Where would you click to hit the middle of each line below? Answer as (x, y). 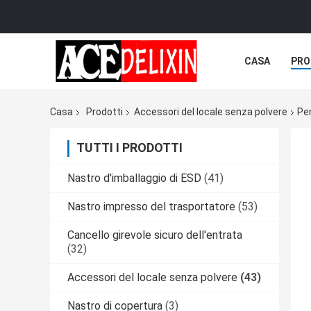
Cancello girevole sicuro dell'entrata (155, 235)
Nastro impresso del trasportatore (151, 207)
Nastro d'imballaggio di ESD (134, 178)
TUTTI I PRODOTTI (129, 148)
